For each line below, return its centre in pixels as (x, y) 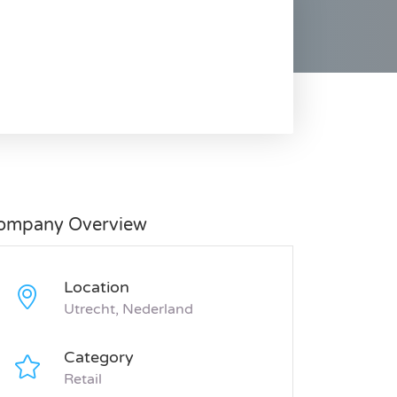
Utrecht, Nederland (128, 310)
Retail (83, 380)
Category (99, 358)
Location (97, 288)
